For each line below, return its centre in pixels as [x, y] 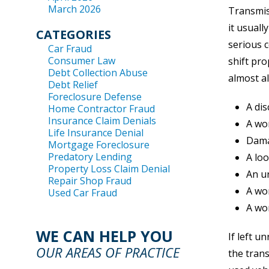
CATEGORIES [74, 35]
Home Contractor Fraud [101, 109]
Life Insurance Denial [96, 133]
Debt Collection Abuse [98, 73]
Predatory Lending [90, 157]
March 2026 [74, 9]
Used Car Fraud [83, 193]
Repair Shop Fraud [90, 181]
